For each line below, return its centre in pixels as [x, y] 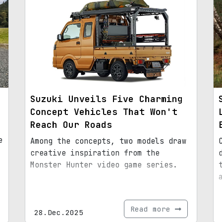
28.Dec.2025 [59, 212]
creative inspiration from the [95, 153]
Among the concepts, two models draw [108, 141]
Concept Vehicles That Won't [104, 111]
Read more [153, 209]
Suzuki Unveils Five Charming [107, 99]
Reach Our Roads [71, 124]
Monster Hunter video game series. [104, 165]
